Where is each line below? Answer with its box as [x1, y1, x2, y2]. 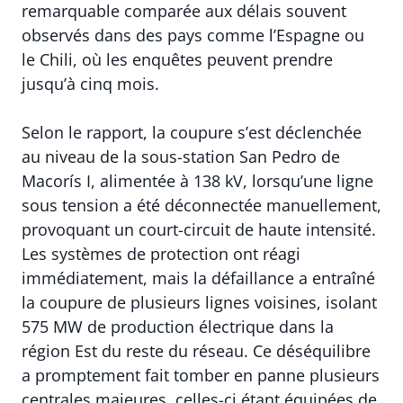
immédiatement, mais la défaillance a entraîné [22, 267, 375, 290]
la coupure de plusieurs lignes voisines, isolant [22, 291, 377, 314]
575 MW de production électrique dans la [22, 316, 334, 338]
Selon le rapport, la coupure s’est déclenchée [22, 121, 362, 144]
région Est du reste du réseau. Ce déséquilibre [22, 340, 371, 363]
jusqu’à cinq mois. [22, 73, 159, 95]
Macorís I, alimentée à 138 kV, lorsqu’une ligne [22, 170, 373, 193]
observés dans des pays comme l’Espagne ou [22, 24, 364, 47]
